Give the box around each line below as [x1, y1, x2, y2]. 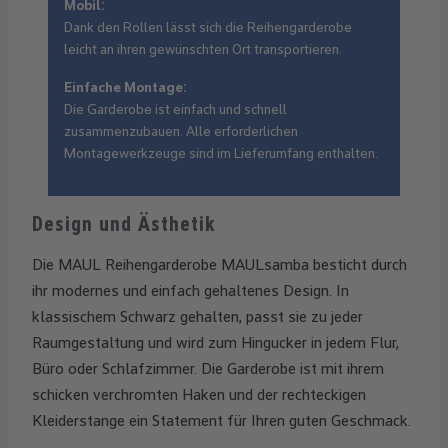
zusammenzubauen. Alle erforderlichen [64, 123, 298, 140]
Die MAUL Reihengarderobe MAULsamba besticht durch [32, 255, 407, 275]
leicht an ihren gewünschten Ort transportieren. [64, 41, 342, 58]
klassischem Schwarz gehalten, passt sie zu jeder [32, 307, 363, 327]
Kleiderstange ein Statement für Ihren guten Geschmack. [32, 411, 411, 431]
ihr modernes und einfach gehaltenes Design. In [32, 281, 349, 301]
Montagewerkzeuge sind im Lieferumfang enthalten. [64, 145, 378, 162]
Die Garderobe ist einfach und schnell [64, 101, 287, 118]
